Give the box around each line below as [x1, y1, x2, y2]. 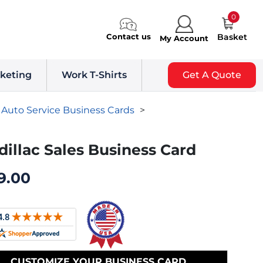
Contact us [106, 32, 151, 42]
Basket [217, 32, 247, 43]
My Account [160, 33, 208, 43]
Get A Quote [183, 69, 241, 80]
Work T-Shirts [62, 69, 127, 80]
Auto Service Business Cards [1, 104, 135, 116]
